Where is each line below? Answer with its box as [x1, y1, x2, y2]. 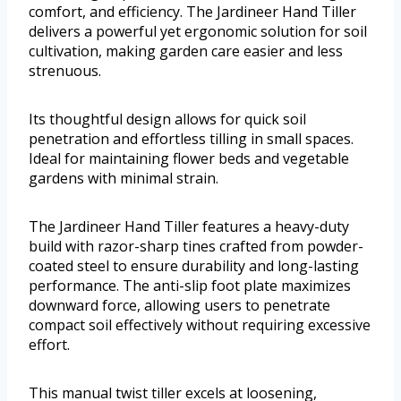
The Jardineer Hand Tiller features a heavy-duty [29, 217, 349, 237]
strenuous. [29, 61, 101, 81]
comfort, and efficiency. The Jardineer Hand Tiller [29, 2, 356, 22]
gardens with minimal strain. [29, 168, 218, 189]
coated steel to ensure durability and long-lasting [29, 256, 359, 277]
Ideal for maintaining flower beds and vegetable [29, 149, 349, 169]
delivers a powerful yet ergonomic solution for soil [29, 21, 367, 42]
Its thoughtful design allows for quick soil [29, 109, 306, 130]
